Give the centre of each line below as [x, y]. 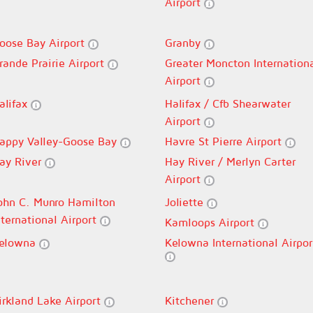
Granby [184, 43]
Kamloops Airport [211, 222]
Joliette [186, 202]
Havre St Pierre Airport [225, 141]
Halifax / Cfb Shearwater [228, 103]
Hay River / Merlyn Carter [230, 161]
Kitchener [191, 300]
